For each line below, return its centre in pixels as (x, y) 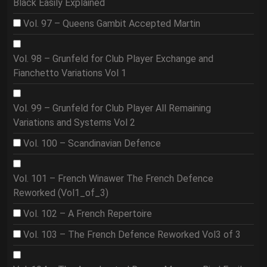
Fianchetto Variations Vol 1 (70, 73)
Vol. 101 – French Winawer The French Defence (113, 178)
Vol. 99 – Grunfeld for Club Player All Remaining (112, 108)
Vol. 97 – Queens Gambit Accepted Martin (112, 24)
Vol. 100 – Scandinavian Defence (92, 143)
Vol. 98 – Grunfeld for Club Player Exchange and (113, 59)
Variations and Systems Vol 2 (74, 122)
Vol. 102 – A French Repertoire (88, 214)
